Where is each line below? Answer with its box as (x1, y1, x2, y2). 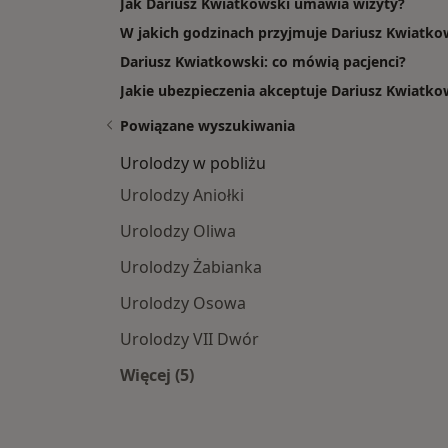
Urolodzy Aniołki (120, 184, 244, 207)
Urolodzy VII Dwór (120, 328, 259, 351)
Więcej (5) (120, 364, 194, 387)
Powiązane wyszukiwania (120, 116, 295, 136)
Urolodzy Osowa (120, 292, 246, 315)
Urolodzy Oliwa (120, 220, 236, 243)
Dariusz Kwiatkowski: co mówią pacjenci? (120, 52, 406, 72)
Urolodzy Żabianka (120, 256, 262, 279)
